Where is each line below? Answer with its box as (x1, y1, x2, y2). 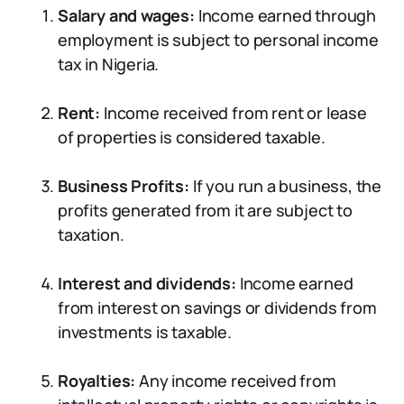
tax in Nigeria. (58, 53, 160, 75)
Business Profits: (58, 175, 189, 197)
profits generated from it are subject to (58, 199, 353, 221)
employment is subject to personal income (58, 29, 379, 50)
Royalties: (58, 370, 140, 391)
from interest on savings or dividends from (58, 297, 377, 318)
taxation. (58, 224, 124, 245)
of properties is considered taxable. (58, 126, 326, 148)
